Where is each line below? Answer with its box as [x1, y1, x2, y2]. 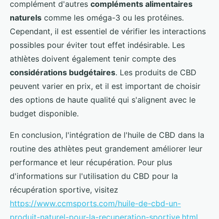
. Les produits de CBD [115, 67, 197, 77]
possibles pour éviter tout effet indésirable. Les [10, 40, 185, 50]
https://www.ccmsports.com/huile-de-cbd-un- [10, 198, 181, 208]
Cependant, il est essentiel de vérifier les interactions [10, 26, 206, 36]
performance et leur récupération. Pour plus [10, 157, 172, 167]
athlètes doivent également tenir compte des [10, 53, 176, 64]
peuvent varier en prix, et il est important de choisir [10, 81, 200, 91]
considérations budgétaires [10, 67, 115, 77]
